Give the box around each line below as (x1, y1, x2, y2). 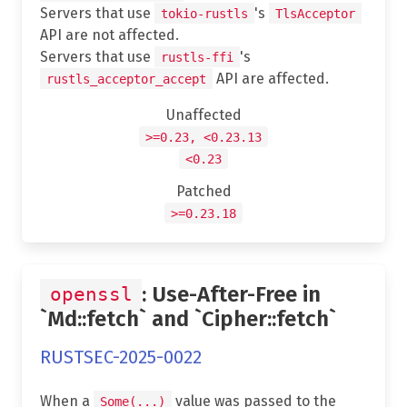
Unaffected (165, 105, 242, 124)
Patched (175, 182, 232, 200)
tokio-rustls (161, 5, 248, 21)
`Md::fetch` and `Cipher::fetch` (40, 305, 336, 332)
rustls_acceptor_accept (46, 71, 206, 86)
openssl (49, 283, 133, 306)
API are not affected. (40, 25, 179, 44)
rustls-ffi (161, 49, 233, 65)
